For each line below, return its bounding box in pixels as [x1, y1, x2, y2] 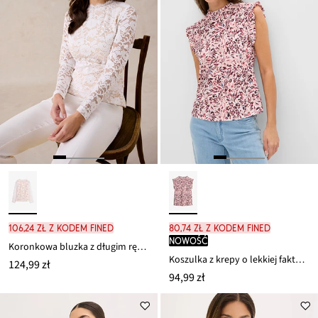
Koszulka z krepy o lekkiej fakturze [295, 252, 305, 267]
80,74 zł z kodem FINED [169, 221, 270, 234]
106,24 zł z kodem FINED [9, 221, 114, 234]
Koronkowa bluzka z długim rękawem [137, 239, 146, 254]
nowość [169, 234, 208, 246]
